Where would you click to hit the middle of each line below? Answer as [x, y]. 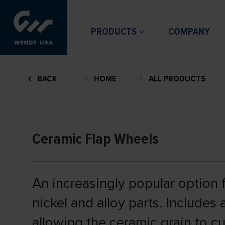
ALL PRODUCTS [177, 79]
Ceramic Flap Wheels [95, 139]
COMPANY [189, 32]
